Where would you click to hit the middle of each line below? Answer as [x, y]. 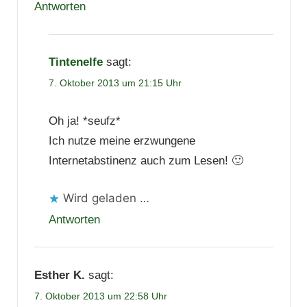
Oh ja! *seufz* [84, 121]
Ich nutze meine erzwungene [122, 141]
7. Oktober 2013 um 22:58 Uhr [100, 296]
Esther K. [59, 275]
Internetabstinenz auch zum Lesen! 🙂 [146, 161]
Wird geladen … [106, 198]
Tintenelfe [75, 62]
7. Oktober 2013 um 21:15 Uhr [115, 83]
